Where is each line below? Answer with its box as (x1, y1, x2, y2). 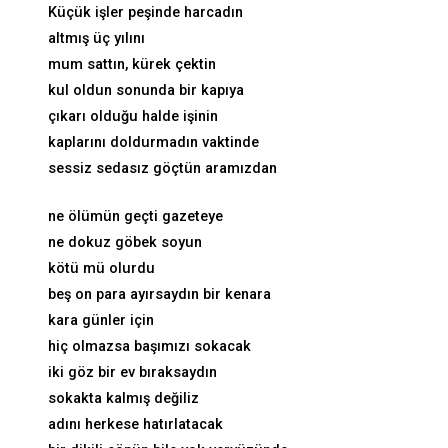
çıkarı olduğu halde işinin (48, 107, 218, 125)
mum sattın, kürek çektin (48, 55, 216, 73)
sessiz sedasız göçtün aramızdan (48, 159, 277, 177)
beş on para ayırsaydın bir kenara (48, 285, 271, 303)
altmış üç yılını (48, 29, 145, 47)
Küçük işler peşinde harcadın (48, 3, 243, 21)
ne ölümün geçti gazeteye (48, 207, 223, 225)
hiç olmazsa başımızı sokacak (48, 337, 251, 355)
